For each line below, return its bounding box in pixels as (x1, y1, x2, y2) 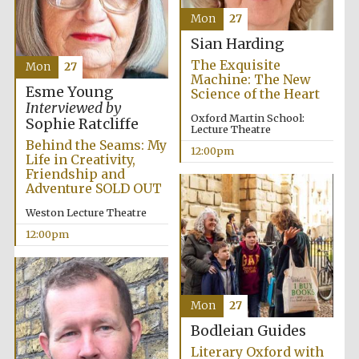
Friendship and (25, 166, 125, 183)
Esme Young (25, 83, 114, 102)
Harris (291, 25, 316, 35)
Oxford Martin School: (190, 111, 305, 125)
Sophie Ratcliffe (25, 115, 139, 134)
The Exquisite (190, 57, 280, 74)
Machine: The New (190, 71, 311, 88)
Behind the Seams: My (25, 137, 167, 154)
